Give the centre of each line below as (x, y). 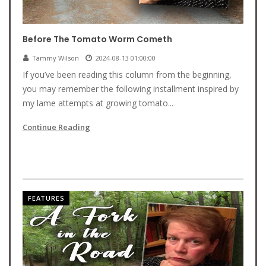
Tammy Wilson (56, 58)
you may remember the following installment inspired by (131, 89)
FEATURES (46, 198)
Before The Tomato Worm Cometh (97, 39)
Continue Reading (56, 127)
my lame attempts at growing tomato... (98, 103)
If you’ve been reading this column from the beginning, (127, 75)
